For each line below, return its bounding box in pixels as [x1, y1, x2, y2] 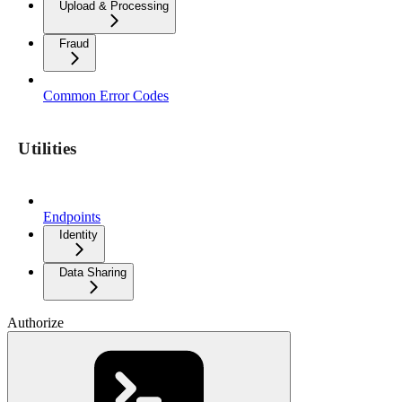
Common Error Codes [43, 87, 169, 103]
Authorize [7, 315, 64, 331]
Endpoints [43, 209, 100, 225]
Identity [59, 228, 98, 242]
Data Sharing [59, 266, 127, 280]
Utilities [18, 138, 78, 158]
